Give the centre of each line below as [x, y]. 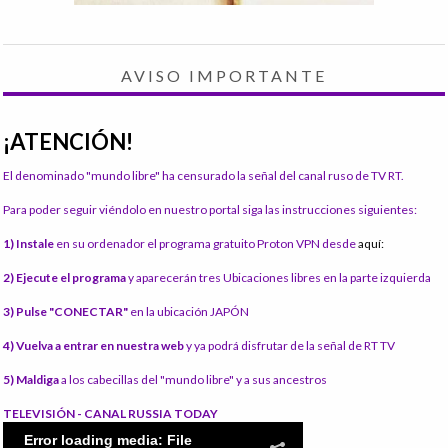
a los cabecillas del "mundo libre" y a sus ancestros [194, 380]
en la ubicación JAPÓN [189, 312]
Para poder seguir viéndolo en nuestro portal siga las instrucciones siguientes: [210, 210]
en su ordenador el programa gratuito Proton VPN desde [206, 244]
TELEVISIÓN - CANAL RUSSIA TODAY [110, 414]
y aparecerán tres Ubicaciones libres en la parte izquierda [279, 278]
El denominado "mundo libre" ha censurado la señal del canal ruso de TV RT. [203, 176]
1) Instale [28, 244]
